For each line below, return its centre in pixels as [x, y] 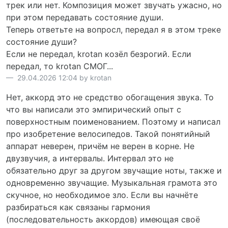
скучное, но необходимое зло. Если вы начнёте [102, 195]
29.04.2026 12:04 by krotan [63, 77]
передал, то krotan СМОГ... [60, 66]
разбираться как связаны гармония [78, 207]
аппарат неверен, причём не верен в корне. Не [100, 146]
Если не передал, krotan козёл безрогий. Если [99, 54]
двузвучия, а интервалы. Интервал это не [90, 158]
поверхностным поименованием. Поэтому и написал [113, 121]
